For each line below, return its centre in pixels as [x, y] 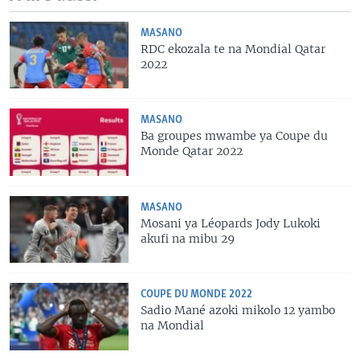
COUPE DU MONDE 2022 [197, 295]
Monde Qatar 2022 [192, 151]
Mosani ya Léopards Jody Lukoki [231, 223]
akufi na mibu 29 [188, 238]
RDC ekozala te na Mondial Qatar [233, 49]
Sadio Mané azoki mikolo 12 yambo [238, 311]
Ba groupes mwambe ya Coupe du [235, 136]
